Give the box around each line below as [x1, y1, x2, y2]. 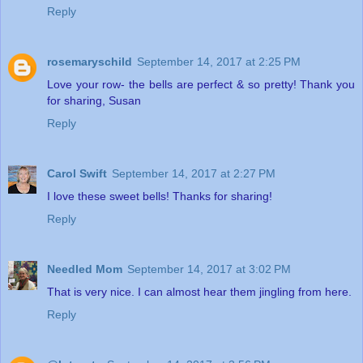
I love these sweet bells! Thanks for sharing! [47, 190, 272, 203]
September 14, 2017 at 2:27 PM [112, 167, 275, 181]
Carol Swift [47, 167, 107, 181]
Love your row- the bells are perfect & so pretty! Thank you [47, 78, 355, 92]
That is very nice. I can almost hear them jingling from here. [47, 285, 352, 299]
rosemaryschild [47, 55, 132, 69]
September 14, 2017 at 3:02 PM [127, 263, 291, 276]
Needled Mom [47, 263, 122, 276]
